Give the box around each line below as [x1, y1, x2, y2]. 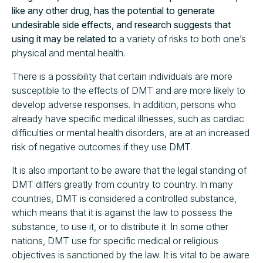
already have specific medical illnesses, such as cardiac [12, 112, 244, 124]
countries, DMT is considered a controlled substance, [12, 192, 237, 204]
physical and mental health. [12, 46, 125, 59]
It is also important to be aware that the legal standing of [12, 164, 247, 176]
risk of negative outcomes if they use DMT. [12, 140, 192, 153]
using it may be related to [12, 32, 117, 45]
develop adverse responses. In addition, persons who [12, 98, 236, 110]
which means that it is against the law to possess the [12, 206, 232, 218]
